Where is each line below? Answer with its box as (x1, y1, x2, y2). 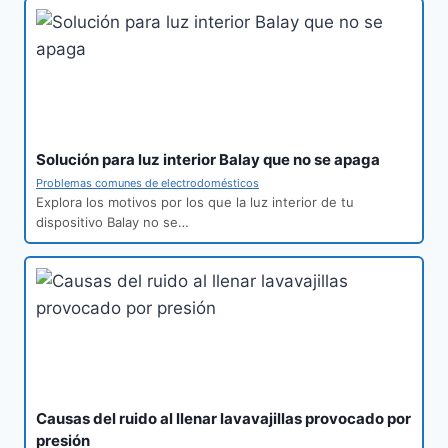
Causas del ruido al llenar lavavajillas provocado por (36, 409, 411, 429)
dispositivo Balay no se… (36, 214, 189, 231)
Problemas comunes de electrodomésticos (36, 176, 259, 191)
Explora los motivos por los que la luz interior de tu (36, 194, 354, 211)
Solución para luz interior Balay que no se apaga (36, 150, 380, 170)
